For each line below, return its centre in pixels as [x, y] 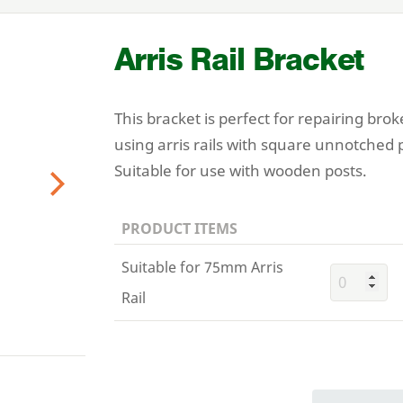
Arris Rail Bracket [239, 59]
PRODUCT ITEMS [179, 228]
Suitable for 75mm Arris [202, 267]
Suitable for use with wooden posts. [240, 170]
